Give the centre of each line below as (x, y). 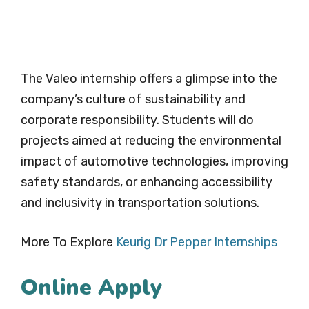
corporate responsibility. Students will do (137, 120)
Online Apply (91, 288)
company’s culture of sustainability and (133, 100)
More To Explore (68, 242)
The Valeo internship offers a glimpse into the (149, 79)
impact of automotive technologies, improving (154, 162)
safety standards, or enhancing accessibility (147, 182)
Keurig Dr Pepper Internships (197, 242)
